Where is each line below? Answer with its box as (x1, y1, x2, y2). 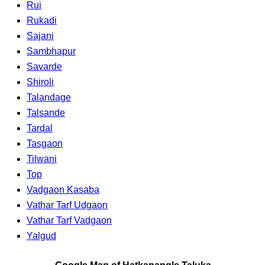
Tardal (27, 122, 53, 133)
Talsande (27, 107, 65, 118)
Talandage (27, 92, 71, 102)
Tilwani (27, 153, 57, 164)
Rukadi (27, 15, 57, 25)
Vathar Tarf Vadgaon (27, 215, 112, 225)
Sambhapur (27, 46, 76, 56)
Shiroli (27, 76, 54, 87)
